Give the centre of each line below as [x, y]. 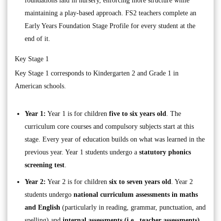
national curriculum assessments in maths [136, 195]
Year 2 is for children [77, 182]
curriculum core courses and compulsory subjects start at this [109, 127]
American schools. [40, 86]
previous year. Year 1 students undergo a [82, 152]
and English [42, 208]
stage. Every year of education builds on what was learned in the [115, 140]
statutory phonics [165, 152]
